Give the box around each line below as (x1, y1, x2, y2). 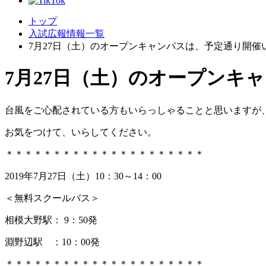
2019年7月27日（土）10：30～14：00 (5, 170, 161, 181)
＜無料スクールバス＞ (5, 192, 100, 203)
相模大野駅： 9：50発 (5, 214, 97, 225)
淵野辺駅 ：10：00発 (5, 236, 100, 247)
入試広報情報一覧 (28, 28, 104, 39)
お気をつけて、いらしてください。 (5, 126, 157, 137)
